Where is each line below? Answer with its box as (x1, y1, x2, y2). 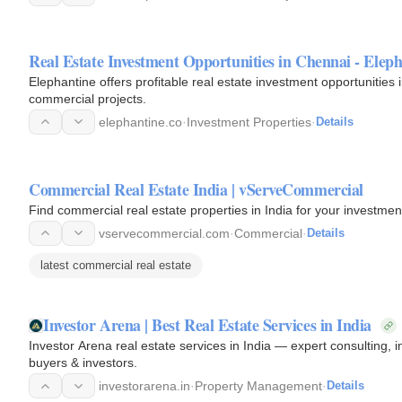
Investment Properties (187, 114, 311, 129)
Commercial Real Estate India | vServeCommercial (29, 177, 363, 201)
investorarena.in (99, 379, 190, 394)
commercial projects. (29, 91, 146, 106)
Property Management (195, 379, 322, 394)
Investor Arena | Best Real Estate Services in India (43, 313, 372, 337)
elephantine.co (99, 114, 182, 129)
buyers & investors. (29, 355, 137, 371)
